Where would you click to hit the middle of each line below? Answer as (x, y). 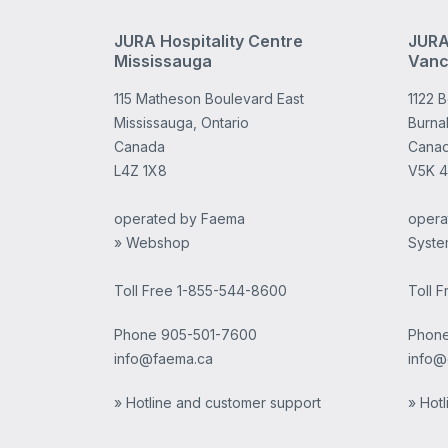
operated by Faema (179, 218)
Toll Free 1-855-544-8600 (200, 290)
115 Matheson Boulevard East (208, 98)
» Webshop (151, 242)
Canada (139, 146)
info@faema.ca (163, 358)
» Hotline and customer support (217, 402)
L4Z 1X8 (140, 170)
